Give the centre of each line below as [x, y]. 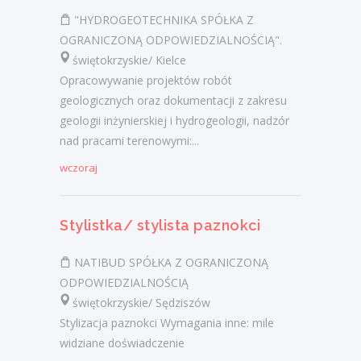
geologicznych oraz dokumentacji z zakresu [173, 101]
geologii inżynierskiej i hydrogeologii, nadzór [174, 121]
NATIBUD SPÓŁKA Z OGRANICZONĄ [170, 263]
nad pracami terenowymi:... [129, 141]
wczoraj [79, 168]
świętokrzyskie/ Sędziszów [135, 303]
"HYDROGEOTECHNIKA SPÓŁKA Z [162, 20]
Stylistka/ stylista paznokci [160, 226]
